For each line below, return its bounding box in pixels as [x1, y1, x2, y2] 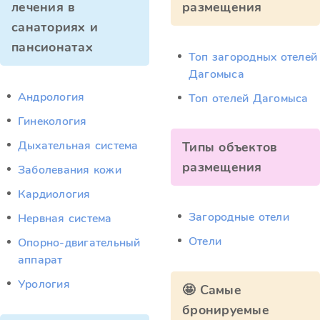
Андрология [18, 89, 85, 105]
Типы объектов [182, 139, 278, 156]
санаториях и [11, 19, 99, 36]
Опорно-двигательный [18, 235, 141, 251]
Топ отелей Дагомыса [189, 91, 309, 106]
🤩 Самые [182, 281, 241, 299]
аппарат [18, 252, 63, 268]
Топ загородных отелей [189, 49, 318, 65]
